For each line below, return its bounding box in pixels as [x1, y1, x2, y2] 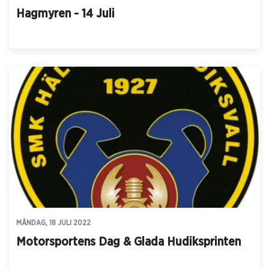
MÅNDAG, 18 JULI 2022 [16, 219, 91, 227]
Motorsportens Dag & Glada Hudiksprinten [16, 236, 241, 249]
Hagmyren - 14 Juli [16, 8, 115, 20]
